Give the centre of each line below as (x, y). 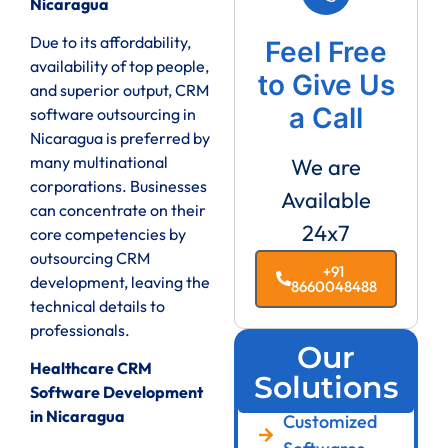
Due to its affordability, (110, 42)
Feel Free (326, 51)
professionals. (80, 330)
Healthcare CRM (91, 368)
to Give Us (326, 84)
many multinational (99, 162)
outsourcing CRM (90, 258)
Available (326, 199)
